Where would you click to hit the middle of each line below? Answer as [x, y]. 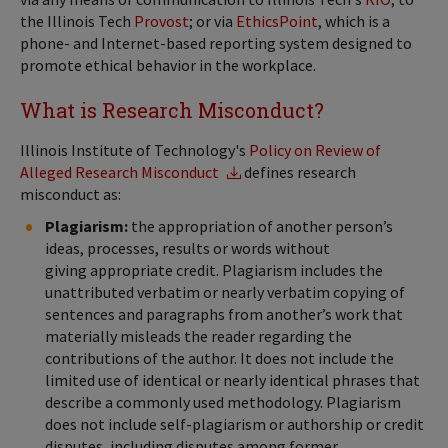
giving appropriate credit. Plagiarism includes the [214, 270]
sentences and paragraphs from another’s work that [224, 314]
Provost [161, 21]
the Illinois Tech [77, 21]
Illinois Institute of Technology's [134, 150]
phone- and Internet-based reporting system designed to [216, 43]
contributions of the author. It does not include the [219, 358]
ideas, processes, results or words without [187, 248]
